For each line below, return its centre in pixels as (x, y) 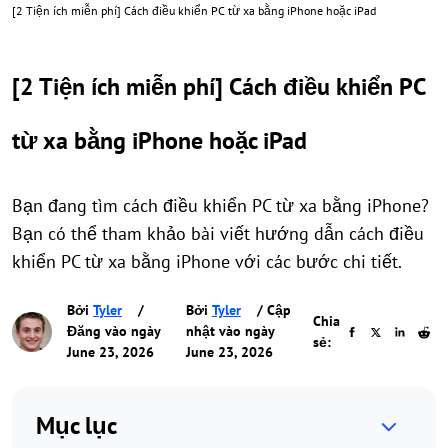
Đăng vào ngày (113, 331)
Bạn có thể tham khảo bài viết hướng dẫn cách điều (218, 233)
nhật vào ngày (229, 331)
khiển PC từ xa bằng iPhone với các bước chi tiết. (207, 261)
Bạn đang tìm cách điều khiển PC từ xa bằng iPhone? (220, 205)
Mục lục (76, 425)
